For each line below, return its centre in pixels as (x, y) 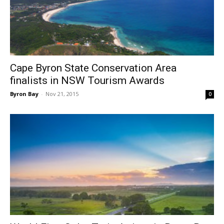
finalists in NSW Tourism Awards (87, 81)
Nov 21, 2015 (62, 94)
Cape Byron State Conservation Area (93, 68)
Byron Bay (24, 94)
